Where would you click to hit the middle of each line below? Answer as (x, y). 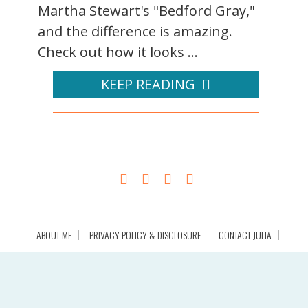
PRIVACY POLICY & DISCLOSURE (145, 235)
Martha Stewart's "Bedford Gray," (146, 11)
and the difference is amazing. (135, 31)
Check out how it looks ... (118, 52)
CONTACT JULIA (245, 235)
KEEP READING (148, 84)
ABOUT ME (54, 235)
